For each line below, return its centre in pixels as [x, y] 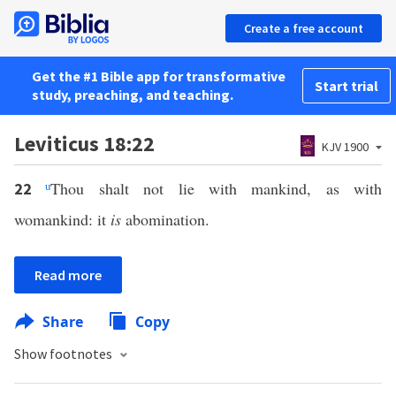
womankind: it [62, 219]
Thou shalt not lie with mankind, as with [216, 188]
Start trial [346, 86]
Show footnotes [65, 354]
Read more [68, 275]
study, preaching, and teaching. [133, 95]
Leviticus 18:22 [84, 144]
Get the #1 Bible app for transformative [159, 76]
